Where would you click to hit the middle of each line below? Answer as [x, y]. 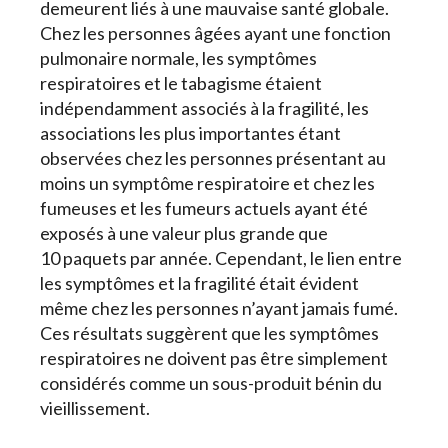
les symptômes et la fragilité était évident [199, 283]
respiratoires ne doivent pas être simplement [214, 358]
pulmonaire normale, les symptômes [178, 58]
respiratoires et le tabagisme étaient [181, 83]
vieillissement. [95, 408]
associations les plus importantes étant [190, 133]
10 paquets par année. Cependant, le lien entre [221, 258]
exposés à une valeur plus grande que [184, 233]
